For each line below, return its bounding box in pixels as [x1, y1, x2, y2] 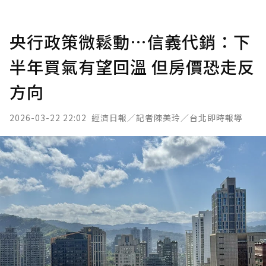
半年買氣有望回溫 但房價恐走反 [9, 55, 255, 78]
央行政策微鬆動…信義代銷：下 [9, 30, 251, 53]
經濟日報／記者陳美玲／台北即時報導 [91, 112, 243, 123]
